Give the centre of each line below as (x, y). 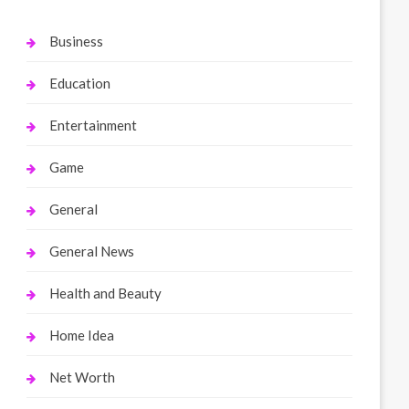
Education (80, 83)
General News (92, 251)
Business (77, 41)
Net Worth (83, 377)
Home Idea (82, 335)
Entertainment (94, 125)
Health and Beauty (106, 293)
